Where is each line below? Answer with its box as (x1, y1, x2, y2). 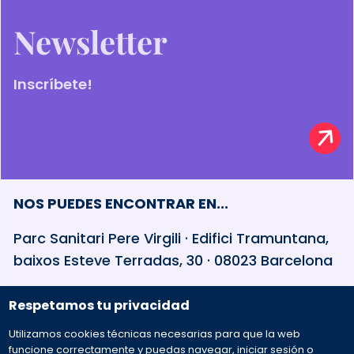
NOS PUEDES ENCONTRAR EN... (13, 193, 228, 213)
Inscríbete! (13, 73, 92, 94)
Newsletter (13, 20, 168, 62)
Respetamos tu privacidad (9, 296, 190, 314)
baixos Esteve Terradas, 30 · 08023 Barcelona (13, 250, 333, 270)
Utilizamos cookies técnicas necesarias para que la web (9, 326, 301, 341)
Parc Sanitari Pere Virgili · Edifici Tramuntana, (13, 228, 329, 248)
